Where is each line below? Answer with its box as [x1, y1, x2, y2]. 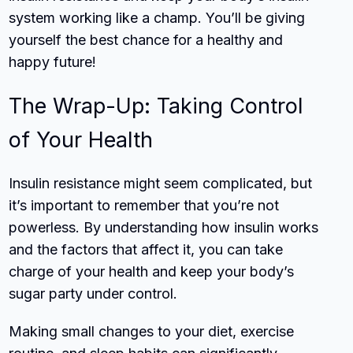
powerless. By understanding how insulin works [9, 218, 319, 236]
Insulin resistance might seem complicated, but [9, 174, 313, 191]
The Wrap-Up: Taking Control [9, 92, 304, 119]
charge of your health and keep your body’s [9, 262, 295, 280]
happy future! [9, 53, 97, 70]
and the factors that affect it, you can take [9, 240, 284, 258]
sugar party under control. [9, 284, 178, 302]
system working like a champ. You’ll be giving [9, 9, 306, 26]
